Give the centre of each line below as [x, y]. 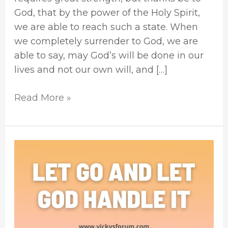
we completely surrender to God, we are [106, 41]
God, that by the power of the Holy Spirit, [107, 12]
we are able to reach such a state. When [106, 27]
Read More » [42, 97]
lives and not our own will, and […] [91, 69]
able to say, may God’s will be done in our [109, 55]
